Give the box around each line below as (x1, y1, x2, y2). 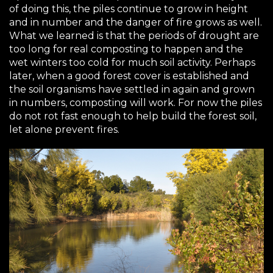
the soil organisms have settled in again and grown (9, 83, 255, 96)
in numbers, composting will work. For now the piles (9, 97, 262, 109)
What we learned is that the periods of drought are (9, 30, 259, 42)
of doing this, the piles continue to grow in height (9, 3, 248, 15)
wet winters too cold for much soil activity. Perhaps (9, 57, 255, 69)
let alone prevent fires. (9, 124, 119, 136)
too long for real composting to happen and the (9, 43, 243, 55)
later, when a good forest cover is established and (9, 70, 249, 82)
